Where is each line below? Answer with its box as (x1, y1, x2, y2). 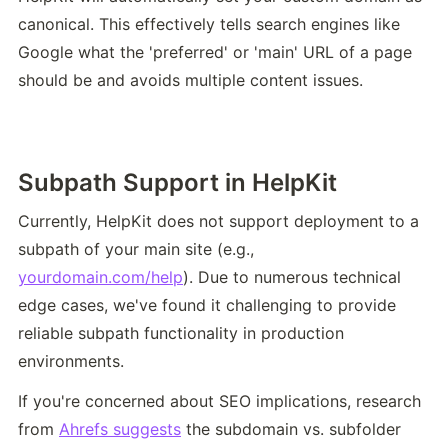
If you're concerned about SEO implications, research (18, 391, 421, 412)
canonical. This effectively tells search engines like (18, 13, 400, 34)
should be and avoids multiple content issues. (18, 69, 363, 90)
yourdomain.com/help (18, 267, 183, 288)
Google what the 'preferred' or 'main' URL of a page (18, 41, 412, 62)
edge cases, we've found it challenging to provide (18, 295, 396, 316)
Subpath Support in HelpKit (18, 168, 337, 198)
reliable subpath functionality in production (18, 323, 344, 344)
